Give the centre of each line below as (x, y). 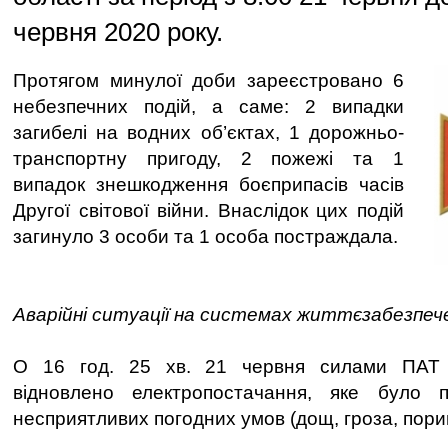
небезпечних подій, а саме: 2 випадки (208, 106)
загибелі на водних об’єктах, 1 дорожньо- (208, 132)
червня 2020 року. (118, 32)
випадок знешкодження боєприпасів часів (208, 184)
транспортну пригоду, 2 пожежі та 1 (208, 158)
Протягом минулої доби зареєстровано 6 (208, 80)
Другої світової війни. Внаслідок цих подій (208, 210)
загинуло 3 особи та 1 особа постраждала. (205, 236)
